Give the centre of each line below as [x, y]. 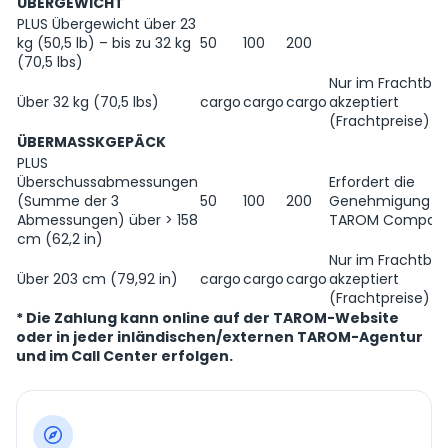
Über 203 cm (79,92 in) [97, 279]
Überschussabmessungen [107, 182]
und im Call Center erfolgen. [124, 356]
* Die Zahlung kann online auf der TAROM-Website [207, 318]
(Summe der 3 [68, 201]
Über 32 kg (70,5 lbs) [88, 102]
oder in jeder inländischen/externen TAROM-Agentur [219, 337]
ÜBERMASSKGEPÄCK [91, 142]
